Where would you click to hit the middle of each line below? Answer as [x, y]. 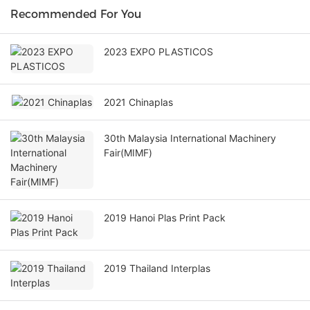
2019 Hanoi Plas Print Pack [165, 218]
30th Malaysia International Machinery [190, 138]
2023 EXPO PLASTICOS [158, 52]
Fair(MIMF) [128, 153]
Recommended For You [76, 15]
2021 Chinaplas [138, 102]
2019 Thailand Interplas [157, 268]
